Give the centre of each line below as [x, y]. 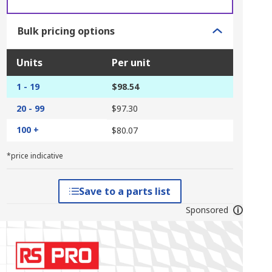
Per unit [131, 63]
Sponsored [207, 210]
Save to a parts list [124, 191]
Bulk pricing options [66, 31]
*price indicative [35, 156]
